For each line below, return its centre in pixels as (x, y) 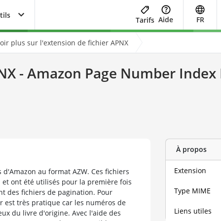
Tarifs (145, 20)
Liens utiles (193, 211)
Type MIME (193, 190)
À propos (191, 149)
